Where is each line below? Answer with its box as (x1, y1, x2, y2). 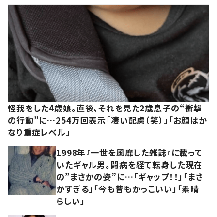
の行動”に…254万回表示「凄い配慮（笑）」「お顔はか (8, 114, 207, 126)
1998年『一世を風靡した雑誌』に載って (56, 146, 203, 159)
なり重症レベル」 (8, 126, 71, 139)
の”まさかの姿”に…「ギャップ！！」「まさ (56, 170, 203, 183)
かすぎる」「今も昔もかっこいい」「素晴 (56, 183, 200, 195)
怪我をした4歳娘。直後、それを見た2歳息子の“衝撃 (8, 102, 202, 114)
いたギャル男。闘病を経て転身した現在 (56, 158, 203, 171)
